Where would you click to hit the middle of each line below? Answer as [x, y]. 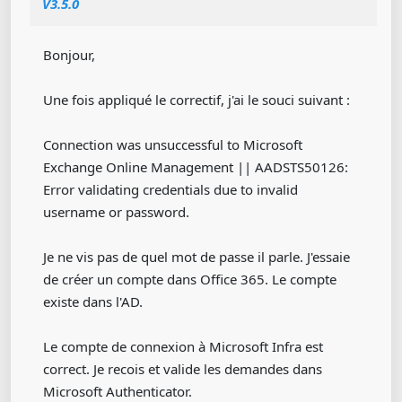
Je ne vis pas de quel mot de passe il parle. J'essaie [197, 257]
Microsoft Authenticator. [118, 391]
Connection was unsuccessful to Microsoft [173, 144]
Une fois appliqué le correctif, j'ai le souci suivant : [197, 100]
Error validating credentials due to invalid [170, 189]
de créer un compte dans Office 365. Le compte [190, 279]
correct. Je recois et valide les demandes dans [183, 369]
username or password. [116, 212]
